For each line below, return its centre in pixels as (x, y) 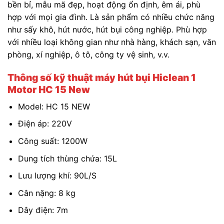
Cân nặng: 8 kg (46, 193)
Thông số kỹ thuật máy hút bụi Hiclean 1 (102, 78)
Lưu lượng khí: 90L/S (57, 176)
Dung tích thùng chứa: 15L (67, 158)
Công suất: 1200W (52, 141)
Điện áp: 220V (45, 124)
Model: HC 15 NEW (54, 106)
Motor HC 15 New (49, 90)
